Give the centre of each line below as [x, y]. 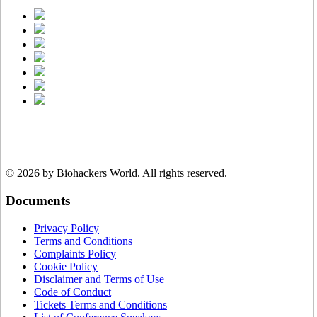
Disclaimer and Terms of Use [99, 279]
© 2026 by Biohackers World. [73, 173]
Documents [38, 200]
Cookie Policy [66, 266]
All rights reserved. [184, 173]
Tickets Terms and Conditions [100, 304]
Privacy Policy [67, 228]
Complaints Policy [75, 253]
